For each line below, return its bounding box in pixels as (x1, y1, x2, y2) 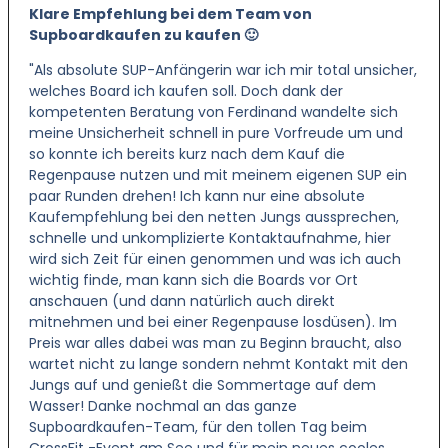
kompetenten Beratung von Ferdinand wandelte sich (29, 102, 398, 123)
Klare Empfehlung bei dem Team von (29, 4, 312, 25)
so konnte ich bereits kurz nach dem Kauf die (29, 144, 345, 165)
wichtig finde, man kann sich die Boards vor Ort (29, 270, 358, 291)
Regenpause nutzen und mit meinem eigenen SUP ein (29, 165, 407, 186)
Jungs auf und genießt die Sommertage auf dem (29, 375, 376, 396)
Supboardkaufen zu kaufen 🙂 (29, 25, 258, 46)
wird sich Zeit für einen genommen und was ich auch (29, 249, 401, 270)
